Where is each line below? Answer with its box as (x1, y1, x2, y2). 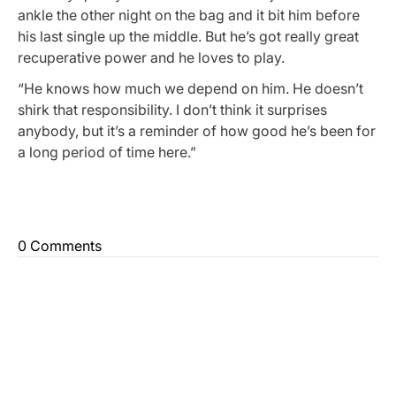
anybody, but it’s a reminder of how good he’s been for (18, 122, 376, 141)
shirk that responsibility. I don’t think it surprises (18, 101, 327, 119)
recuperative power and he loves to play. (18, 49, 285, 67)
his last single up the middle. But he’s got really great (18, 27, 359, 46)
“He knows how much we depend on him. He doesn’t (18, 80, 363, 98)
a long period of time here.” (18, 143, 196, 162)
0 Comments (18, 237, 102, 255)
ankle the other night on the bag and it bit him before (18, 6, 360, 25)
